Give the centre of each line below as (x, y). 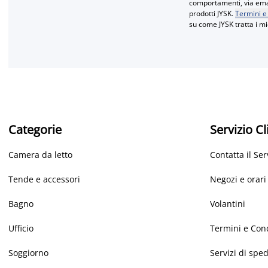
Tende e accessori (44, 179)
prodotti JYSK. (212, 13)
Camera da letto (40, 154)
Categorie (35, 129)
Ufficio (21, 228)
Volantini (228, 203)
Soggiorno (28, 252)
